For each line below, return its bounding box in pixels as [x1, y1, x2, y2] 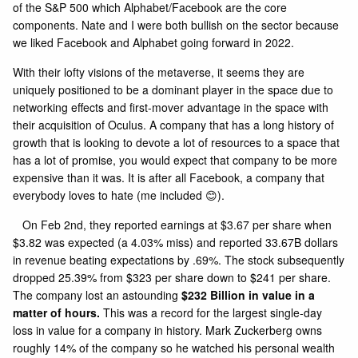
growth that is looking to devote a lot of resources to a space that [13, 134, 340, 151]
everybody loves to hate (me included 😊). [13, 187, 229, 204]
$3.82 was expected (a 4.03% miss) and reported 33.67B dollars [13, 234, 339, 251]
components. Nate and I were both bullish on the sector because [13, 17, 340, 34]
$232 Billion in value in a [178, 287, 316, 304]
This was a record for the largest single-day [103, 304, 323, 321]
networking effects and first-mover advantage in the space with [13, 99, 329, 116]
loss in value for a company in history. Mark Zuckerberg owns [13, 322, 323, 339]
